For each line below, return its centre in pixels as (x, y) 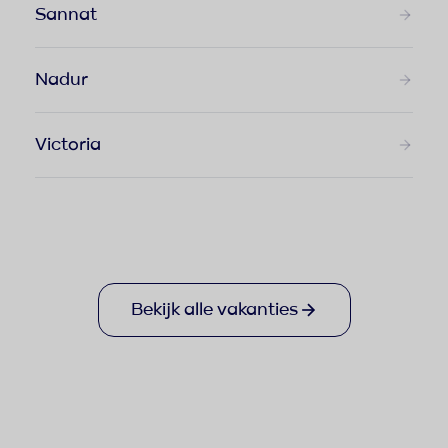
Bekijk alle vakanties (214, 309)
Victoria (67, 144)
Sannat (65, 14)
